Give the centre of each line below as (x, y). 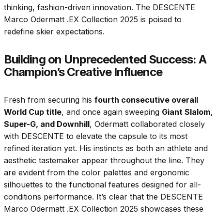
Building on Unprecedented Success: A (105, 60)
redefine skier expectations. (54, 32)
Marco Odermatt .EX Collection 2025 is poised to (93, 20)
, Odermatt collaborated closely (147, 124)
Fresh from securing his (49, 100)
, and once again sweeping (112, 112)
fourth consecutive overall (146, 100)
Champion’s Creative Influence (83, 72)
